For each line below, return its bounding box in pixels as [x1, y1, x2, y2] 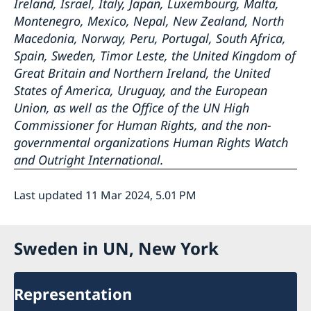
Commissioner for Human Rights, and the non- [14, 116, 271, 133]
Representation [14, 283, 132, 304]
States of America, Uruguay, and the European [14, 81, 267, 99]
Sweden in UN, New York [14, 236, 219, 260]
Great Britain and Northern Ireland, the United [14, 64, 270, 81]
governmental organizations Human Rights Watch [14, 133, 288, 151]
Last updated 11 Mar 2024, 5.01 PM [14, 187, 196, 203]
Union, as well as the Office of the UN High [14, 99, 249, 116]
